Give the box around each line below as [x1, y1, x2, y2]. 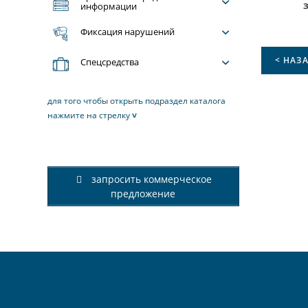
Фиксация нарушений [80, 25, 175, 38]
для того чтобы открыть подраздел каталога [47, 95, 226, 106]
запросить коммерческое [89, 173, 212, 186]
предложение [111, 187, 176, 200]
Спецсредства [80, 56, 140, 68]
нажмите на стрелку [47, 109, 133, 120]
